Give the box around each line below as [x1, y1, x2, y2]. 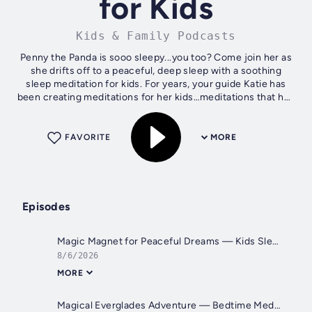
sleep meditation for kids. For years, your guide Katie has [26, 78, 286, 91]
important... [130, 104, 182, 117]
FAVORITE [65, 132, 111, 143]
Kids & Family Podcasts [76, 29, 236, 43]
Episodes [22, 200, 70, 214]
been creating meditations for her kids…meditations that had [17, 91, 295, 104]
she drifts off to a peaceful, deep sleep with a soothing [30, 65, 282, 77]
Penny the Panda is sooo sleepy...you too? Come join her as [19, 52, 292, 64]
